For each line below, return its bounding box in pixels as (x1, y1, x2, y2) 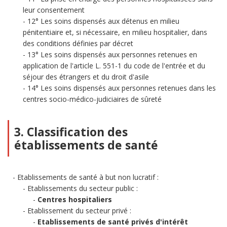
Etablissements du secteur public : (27, 183, 138, 193)
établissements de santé (14, 137, 158, 153)
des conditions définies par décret (23, 39, 133, 48)
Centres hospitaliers (37, 195, 112, 204)
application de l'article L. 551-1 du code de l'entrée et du (23, 61, 205, 70)
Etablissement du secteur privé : (27, 206, 131, 215)
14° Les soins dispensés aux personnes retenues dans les (27, 83, 216, 93)
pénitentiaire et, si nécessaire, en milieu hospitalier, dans (23, 27, 207, 37)
